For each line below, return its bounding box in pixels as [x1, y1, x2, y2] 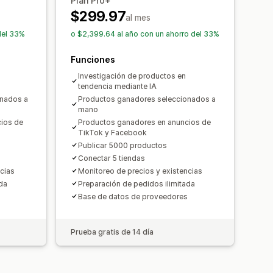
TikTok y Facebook [78, 127, 147, 137]
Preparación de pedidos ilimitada [78, 179, 195, 188]
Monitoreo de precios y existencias [78, 166, 202, 175]
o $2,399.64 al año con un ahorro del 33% [71, 29, 219, 38]
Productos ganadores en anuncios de [78, 117, 211, 127]
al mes [126, 12, 151, 23]
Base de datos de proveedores [78, 191, 188, 201]
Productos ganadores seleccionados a [78, 94, 216, 104]
